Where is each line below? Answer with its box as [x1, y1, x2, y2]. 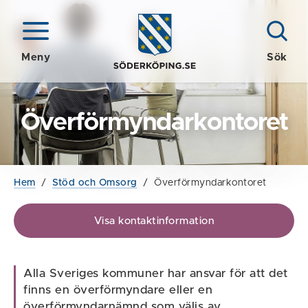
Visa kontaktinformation [93, 215, 214, 226]
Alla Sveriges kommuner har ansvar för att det [23, 267, 288, 279]
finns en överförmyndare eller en [23, 284, 213, 296]
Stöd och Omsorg [52, 178, 137, 188]
